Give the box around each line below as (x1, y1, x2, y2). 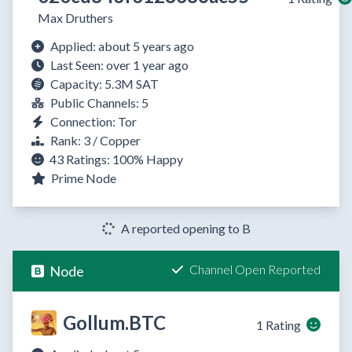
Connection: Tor (50, 114, 137, 130)
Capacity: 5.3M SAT (50, 76, 159, 92)
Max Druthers (38, 10, 113, 26)
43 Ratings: (49, 152, 110, 167)
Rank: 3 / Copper (50, 133, 141, 148)
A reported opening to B (120, 221, 251, 236)
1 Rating (256, 317, 301, 333)
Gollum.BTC (63, 311, 166, 335)
